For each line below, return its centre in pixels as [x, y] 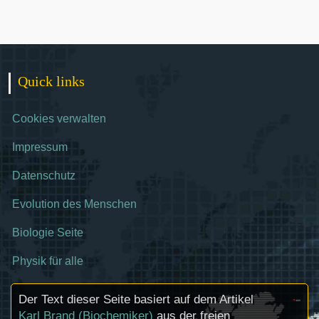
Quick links [51, 81]
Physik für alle [48, 261]
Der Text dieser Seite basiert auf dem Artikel [136, 299]
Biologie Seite [48, 232]
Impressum [40, 147]
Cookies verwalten [59, 119]
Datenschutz [44, 176]
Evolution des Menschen [74, 204]
